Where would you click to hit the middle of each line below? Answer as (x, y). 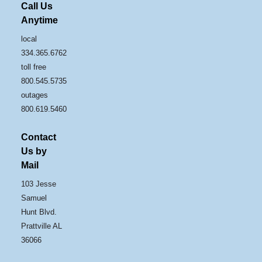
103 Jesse (39, 184)
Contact (39, 137)
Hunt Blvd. (39, 212)
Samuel (34, 198)
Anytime (40, 20)
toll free (34, 67)
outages (35, 95)
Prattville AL (42, 226)
